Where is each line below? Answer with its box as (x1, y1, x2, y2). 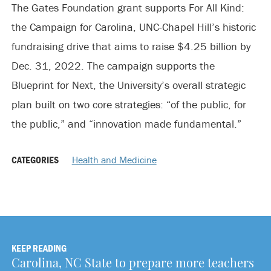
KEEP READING (11, 241, 67, 254)
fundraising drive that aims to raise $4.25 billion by (11, 39, 250, 53)
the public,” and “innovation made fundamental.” (11, 116, 241, 131)
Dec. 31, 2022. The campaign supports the (11, 58, 215, 73)
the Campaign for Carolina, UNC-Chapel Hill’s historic (11, 19, 256, 34)
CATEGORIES (11, 153, 60, 166)
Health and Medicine (71, 153, 157, 166)
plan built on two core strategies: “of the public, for (11, 97, 246, 111)
